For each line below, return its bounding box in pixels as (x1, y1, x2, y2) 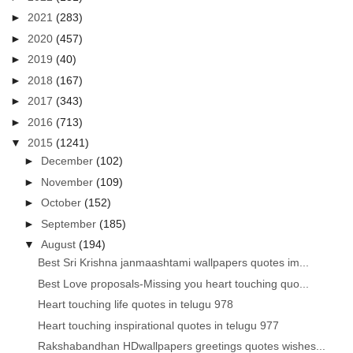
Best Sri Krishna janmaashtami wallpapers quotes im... (38, 256, 310, 269)
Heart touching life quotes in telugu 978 (38, 298, 234, 311)
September (41, 217, 100, 230)
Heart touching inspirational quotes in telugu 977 (38, 318, 280, 332)
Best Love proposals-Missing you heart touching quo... (38, 277, 310, 290)
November (41, 175, 97, 188)
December (41, 154, 97, 168)
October (41, 196, 85, 210)
